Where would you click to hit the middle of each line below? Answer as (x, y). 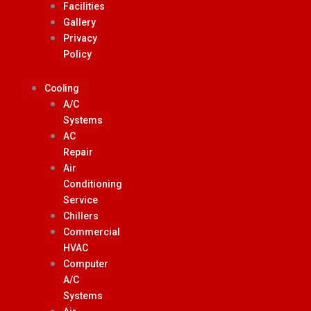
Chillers (81, 216)
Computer (86, 263)
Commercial (92, 232)
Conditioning (93, 184)
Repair (78, 152)
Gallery (79, 22)
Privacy (80, 38)
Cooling (62, 88)
